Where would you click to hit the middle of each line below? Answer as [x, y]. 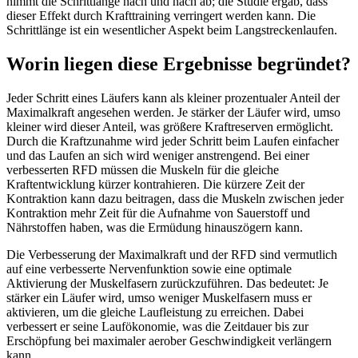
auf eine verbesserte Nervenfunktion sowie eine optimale [149, 268]
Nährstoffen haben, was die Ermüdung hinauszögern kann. [155, 227]
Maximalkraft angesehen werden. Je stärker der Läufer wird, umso [173, 112]
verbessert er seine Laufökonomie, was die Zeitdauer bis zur [157, 326]
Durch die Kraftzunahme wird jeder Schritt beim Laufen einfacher [173, 141]
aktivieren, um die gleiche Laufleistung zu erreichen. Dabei [155, 312]
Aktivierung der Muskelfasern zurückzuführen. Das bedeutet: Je [167, 283]
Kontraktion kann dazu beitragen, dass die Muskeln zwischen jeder [175, 198]
